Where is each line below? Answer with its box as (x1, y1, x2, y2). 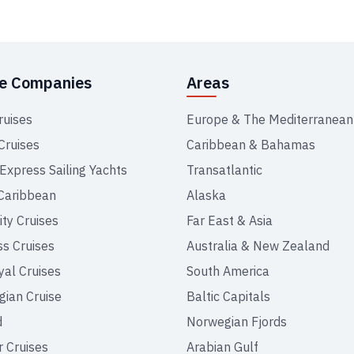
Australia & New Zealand (186, 238, 330, 254)
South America (186, 263, 269, 279)
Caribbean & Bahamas (186, 137, 315, 153)
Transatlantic (186, 162, 262, 178)
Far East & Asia (186, 213, 273, 228)
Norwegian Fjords (186, 314, 287, 330)
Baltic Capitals (186, 288, 270, 304)
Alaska (186, 187, 226, 203)
